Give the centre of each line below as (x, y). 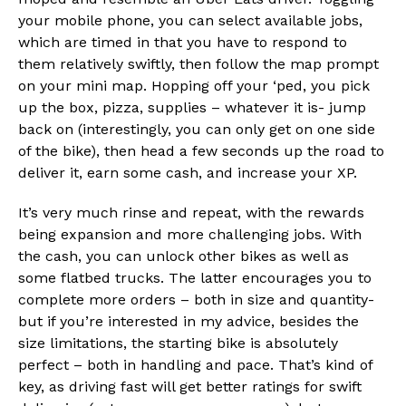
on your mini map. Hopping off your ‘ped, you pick (194, 86)
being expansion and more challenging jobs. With (190, 235)
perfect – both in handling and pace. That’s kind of (195, 365)
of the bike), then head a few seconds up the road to (201, 151)
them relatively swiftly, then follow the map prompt (198, 64)
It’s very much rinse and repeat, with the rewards (191, 213)
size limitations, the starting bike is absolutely (178, 343)
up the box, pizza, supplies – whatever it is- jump (192, 108)
